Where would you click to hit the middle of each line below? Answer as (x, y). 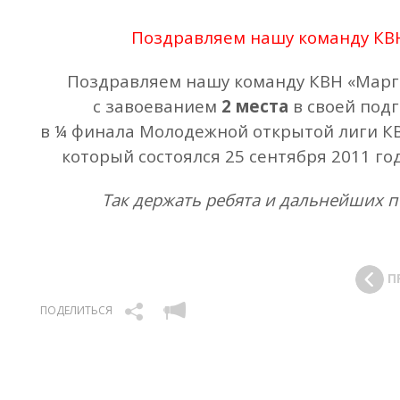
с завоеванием (157, 106)
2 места (255, 106)
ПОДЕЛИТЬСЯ (76, 310)
